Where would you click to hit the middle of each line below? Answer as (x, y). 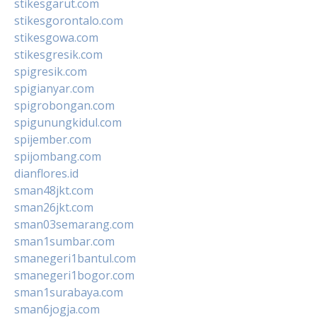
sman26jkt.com (54, 207)
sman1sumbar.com (64, 241)
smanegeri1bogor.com (74, 275)
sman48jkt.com (54, 190)
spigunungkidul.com (68, 122)
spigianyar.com (54, 88)
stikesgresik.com (58, 54)
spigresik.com (51, 71)
